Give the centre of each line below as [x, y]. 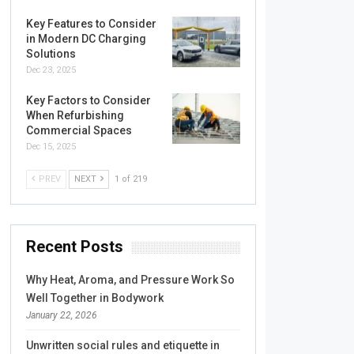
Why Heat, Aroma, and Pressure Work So [130, 280]
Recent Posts [74, 247]
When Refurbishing [75, 115]
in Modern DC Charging [86, 39]
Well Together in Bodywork [94, 298]
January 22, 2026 [61, 315]
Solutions [51, 54]
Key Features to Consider [91, 24]
